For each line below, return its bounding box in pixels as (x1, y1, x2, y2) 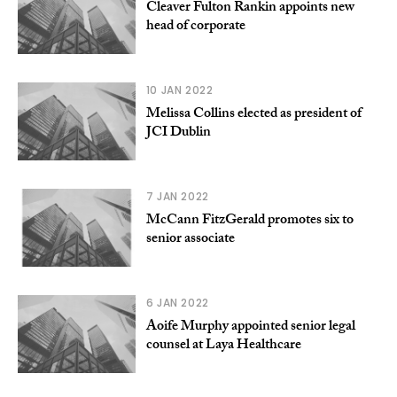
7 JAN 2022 (145, 189, 209, 205)
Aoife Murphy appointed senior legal (145, 315, 355, 340)
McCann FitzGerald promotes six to (145, 209, 354, 234)
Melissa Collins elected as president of (145, 103, 362, 128)
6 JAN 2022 (145, 295, 209, 311)
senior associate (145, 228, 235, 253)
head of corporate (145, 15, 245, 40)
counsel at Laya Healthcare (145, 334, 301, 359)
